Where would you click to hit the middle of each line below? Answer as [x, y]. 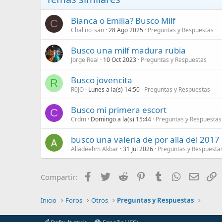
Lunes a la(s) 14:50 [114, 89]
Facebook [110, 176]
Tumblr [177, 176]
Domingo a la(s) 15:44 [121, 119]
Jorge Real [85, 59]
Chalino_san [87, 30]
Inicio [49, 200]
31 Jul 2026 [138, 149]
